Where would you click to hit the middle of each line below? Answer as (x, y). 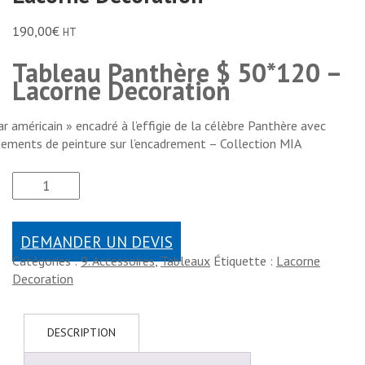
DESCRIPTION (81, 333)
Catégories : (46, 261)
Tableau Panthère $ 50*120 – (176, 73)
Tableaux (185, 261)
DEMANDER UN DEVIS (97, 242)
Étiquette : (245, 261)
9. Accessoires (118, 261)
